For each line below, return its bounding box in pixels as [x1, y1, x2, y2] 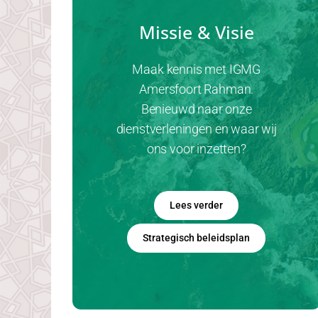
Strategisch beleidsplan [143, 232, 251, 243]
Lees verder [170, 199, 224, 211]
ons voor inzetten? [146, 141, 246, 156]
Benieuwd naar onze [141, 102, 252, 116]
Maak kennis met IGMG [132, 62, 261, 77]
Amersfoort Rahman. [139, 82, 254, 97]
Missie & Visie [138, 20, 254, 44]
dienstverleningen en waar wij [116, 121, 277, 136]
